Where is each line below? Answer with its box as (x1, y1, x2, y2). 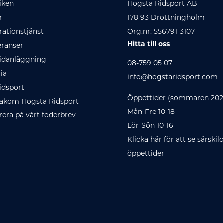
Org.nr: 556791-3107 (127, 28, 195, 36)
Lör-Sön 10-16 (127, 122, 174, 130)
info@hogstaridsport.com (127, 73, 218, 81)
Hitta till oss (127, 40, 170, 48)
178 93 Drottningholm (127, 14, 205, 22)
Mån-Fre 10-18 (127, 108, 175, 116)
